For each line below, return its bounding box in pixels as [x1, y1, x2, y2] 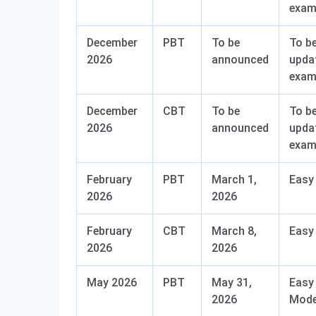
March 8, [212, 224, 257, 238]
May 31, [212, 276, 252, 289]
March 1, [212, 173, 257, 186]
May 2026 [87, 276, 137, 289]
